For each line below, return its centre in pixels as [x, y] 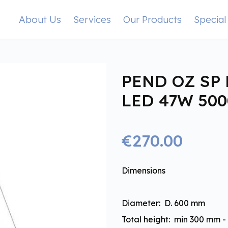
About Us [40, 19]
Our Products [153, 19]
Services [92, 19]
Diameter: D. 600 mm [163, 203]
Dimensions [144, 170]
